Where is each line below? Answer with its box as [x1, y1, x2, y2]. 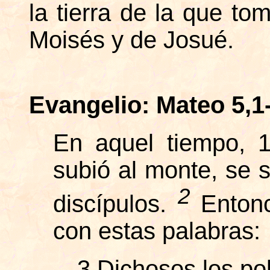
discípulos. [53, 190, 178, 217]
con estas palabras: [53, 217, 260, 244]
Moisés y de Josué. [29, 26, 234, 53]
